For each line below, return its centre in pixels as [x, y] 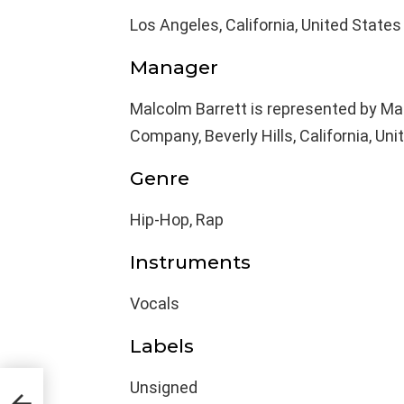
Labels [162, 345]
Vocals [155, 303]
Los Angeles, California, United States [266, 24]
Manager [174, 67]
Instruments [190, 262]
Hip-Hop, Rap [177, 219]
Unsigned [164, 387]
